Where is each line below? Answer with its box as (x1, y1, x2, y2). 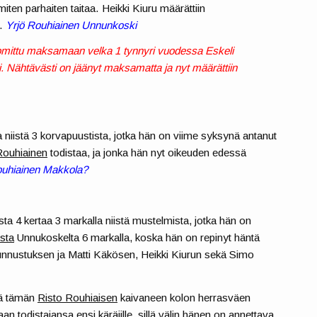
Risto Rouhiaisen (38, 291, 118, 304)
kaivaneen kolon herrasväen (117, 291, 251, 304)
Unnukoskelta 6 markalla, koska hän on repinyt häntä (14, 231, 260, 244)
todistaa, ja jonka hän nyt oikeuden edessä (47, 146, 247, 159)
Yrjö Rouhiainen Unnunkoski (6, 18, 137, 31)
